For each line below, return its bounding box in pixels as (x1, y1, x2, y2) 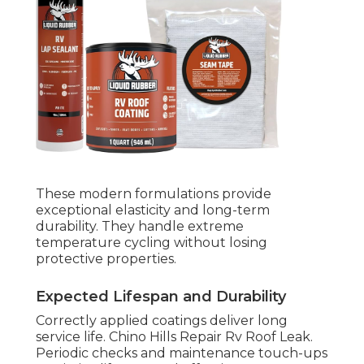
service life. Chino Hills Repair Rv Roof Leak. (36, 329, 313, 345)
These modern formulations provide (36, 186, 271, 202)
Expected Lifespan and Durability (36, 288, 286, 306)
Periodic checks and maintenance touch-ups (36, 345, 327, 362)
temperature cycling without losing (36, 235, 267, 251)
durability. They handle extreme (36, 219, 244, 235)
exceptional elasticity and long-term (36, 202, 270, 219)
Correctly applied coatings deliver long (36, 313, 288, 329)
